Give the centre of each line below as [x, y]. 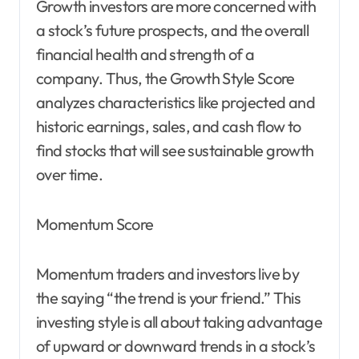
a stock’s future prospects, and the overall [173, 30]
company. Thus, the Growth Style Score [165, 78]
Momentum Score [95, 224]
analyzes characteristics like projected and [176, 102]
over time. [70, 174]
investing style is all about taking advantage [179, 321]
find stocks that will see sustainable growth [175, 150]
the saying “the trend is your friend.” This [169, 297]
